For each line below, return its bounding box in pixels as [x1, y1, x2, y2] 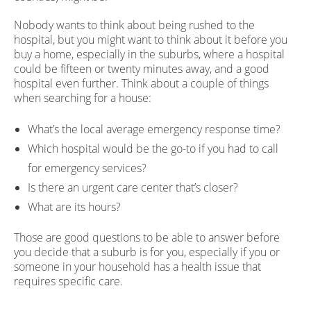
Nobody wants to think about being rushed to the [13, 17, 255, 33]
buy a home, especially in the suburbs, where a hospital [13, 47, 285, 62]
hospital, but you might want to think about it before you [13, 32, 287, 48]
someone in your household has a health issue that [13, 258, 261, 274]
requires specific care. [13, 273, 123, 289]
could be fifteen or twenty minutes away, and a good [13, 61, 269, 77]
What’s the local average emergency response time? [27, 121, 280, 137]
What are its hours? [27, 199, 124, 215]
